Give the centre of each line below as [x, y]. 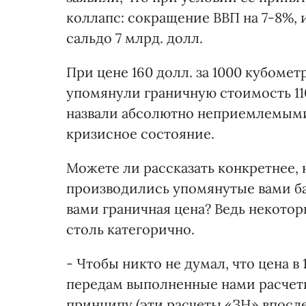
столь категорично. [130, 229]
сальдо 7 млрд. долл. [135, 38]
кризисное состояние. [140, 134]
